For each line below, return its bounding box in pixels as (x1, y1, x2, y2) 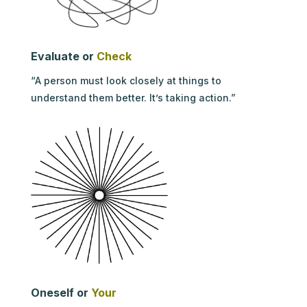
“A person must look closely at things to (30, 74, 221, 86)
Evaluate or (30, 49, 97, 63)
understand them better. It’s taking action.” (30, 91, 236, 103)
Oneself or (30, 285, 91, 299)
